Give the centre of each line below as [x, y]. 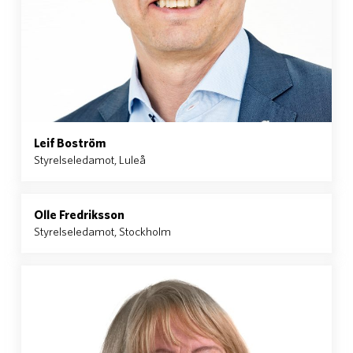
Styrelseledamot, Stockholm [102, 231]
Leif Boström [70, 143]
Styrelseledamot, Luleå [90, 160]
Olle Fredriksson [79, 214]
